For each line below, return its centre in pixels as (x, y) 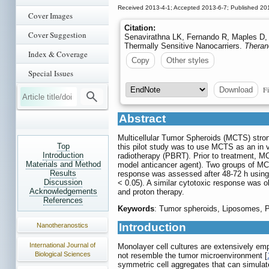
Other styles (188, 61)
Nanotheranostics (62, 225)
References (63, 200)
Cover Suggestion (57, 35)
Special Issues (51, 73)
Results (63, 173)
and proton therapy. (151, 192)
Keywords (136, 209)
